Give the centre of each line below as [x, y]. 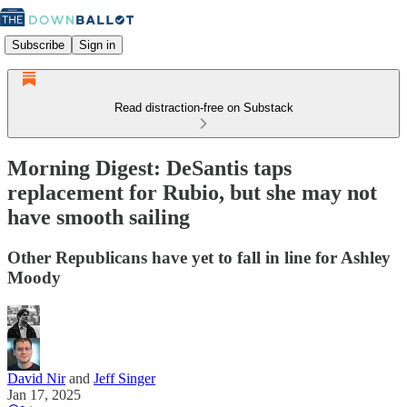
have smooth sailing [99, 217]
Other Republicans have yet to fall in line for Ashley [199, 257]
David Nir [36, 378]
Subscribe [38, 45]
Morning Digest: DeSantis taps [149, 168]
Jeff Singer [124, 378]
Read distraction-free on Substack [203, 108]
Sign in [97, 45]
